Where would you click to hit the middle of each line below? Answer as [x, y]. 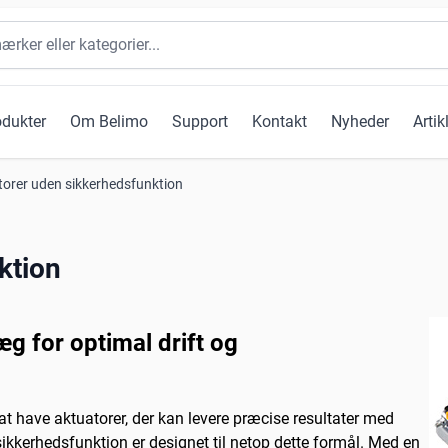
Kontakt [279, 122]
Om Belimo [109, 122]
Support [200, 122]
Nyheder [360, 122]
